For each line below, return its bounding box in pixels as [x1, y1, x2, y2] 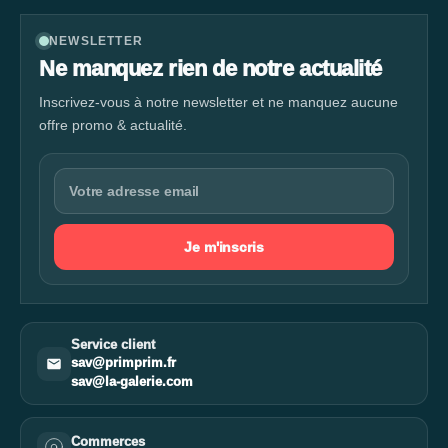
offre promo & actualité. [39, 117, 187, 133]
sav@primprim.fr [71, 356, 176, 370]
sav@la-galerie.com [71, 375, 193, 389]
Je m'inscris [184, 239, 264, 255]
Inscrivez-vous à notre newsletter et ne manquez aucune [39, 94, 398, 110]
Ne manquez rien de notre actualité [39, 56, 383, 81]
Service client [71, 337, 155, 352]
